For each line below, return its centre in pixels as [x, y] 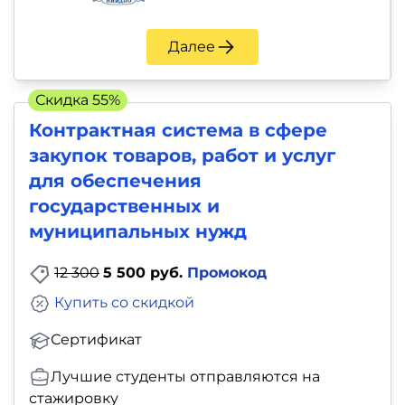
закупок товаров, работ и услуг [182, 155]
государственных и [124, 206]
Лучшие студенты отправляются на [185, 376]
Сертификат [96, 339]
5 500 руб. [145, 272]
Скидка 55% [78, 99]
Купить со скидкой [124, 302]
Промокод [227, 272]
